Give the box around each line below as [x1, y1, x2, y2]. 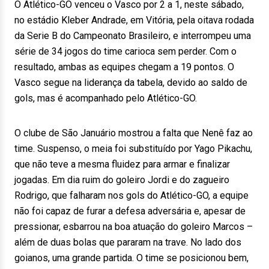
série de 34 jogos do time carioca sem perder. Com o [14, 46, 237, 57]
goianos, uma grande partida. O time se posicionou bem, [14, 252, 249, 264]
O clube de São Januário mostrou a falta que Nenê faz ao [14, 127, 253, 139]
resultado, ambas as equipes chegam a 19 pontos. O [14, 61, 234, 73]
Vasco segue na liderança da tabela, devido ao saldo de [14, 77, 247, 88]
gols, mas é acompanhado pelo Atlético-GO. [14, 92, 197, 104]
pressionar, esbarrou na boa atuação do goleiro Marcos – [14, 221, 253, 232]
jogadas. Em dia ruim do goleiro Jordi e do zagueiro [14, 174, 229, 186]
